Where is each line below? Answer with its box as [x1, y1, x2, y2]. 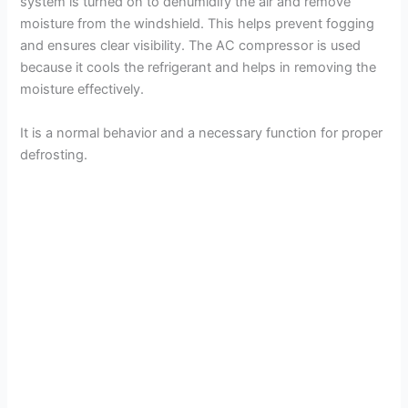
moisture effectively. [20, 81, 145, 98]
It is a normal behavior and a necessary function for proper [20, 124, 383, 141]
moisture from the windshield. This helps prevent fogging [20, 15, 375, 33]
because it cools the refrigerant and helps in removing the [20, 59, 377, 76]
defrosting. [20, 146, 88, 163]
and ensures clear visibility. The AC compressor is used [20, 37, 362, 55]
